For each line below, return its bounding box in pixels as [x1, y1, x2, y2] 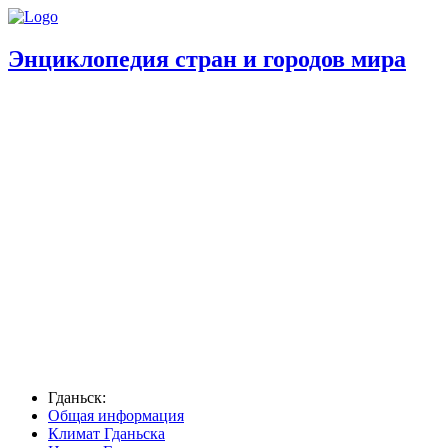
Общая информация [48, 406, 184, 424]
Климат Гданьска [48, 424, 165, 442]
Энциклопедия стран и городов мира [8, 45, 406, 72]
